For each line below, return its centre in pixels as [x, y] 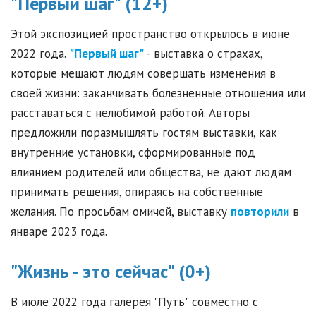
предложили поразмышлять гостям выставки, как [144, 133]
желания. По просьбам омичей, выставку [121, 212]
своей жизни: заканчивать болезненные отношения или [158, 93]
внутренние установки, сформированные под [133, 153]
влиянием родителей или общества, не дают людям [151, 172]
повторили [260, 212]
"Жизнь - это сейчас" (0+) [111, 272]
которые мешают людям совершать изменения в [143, 74]
